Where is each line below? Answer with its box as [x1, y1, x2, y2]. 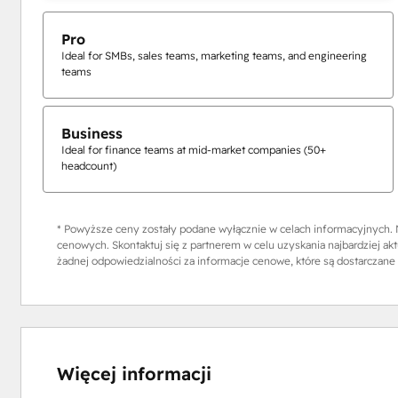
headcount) [60, 158, 116, 172]
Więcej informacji [56, 362, 211, 385]
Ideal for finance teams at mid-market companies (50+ [60, 142, 326, 156]
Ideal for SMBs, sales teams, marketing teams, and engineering [60, 48, 367, 62]
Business [60, 123, 123, 142]
